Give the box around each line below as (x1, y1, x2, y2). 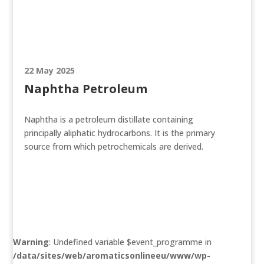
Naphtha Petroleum (24, 81, 147, 97)
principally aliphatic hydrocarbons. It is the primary (24, 127, 215, 138)
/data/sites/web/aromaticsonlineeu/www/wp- (13, 250, 211, 261)
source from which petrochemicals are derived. (24, 141, 203, 152)
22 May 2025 (24, 65, 75, 76)
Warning (13, 236, 49, 247)
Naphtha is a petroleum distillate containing (24, 114, 193, 125)
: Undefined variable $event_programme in (49, 236, 212, 247)
